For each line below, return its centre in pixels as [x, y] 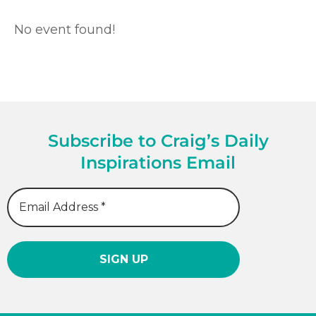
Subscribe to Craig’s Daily [158, 141]
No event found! [65, 30]
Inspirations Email [158, 163]
